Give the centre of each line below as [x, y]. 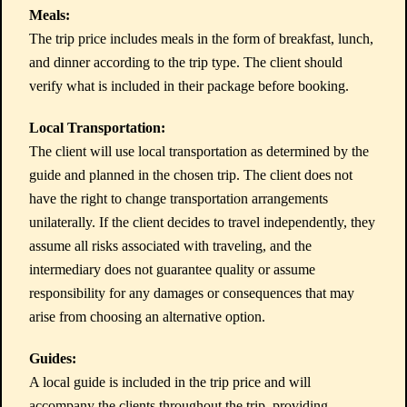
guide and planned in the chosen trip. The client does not [191, 175]
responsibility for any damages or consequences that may [192, 293]
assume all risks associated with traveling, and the [170, 246]
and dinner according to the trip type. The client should [186, 62]
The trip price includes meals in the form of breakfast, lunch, [201, 39]
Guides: [53, 358]
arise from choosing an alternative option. [147, 317]
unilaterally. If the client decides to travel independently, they [202, 222]
